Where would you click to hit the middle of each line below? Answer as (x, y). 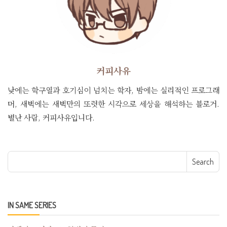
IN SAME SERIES (32, 205)
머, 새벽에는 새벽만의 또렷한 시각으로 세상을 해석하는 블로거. (113, 103)
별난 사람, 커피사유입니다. (51, 117)
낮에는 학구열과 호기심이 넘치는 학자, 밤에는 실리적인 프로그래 (113, 90)
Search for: (31, 157)
